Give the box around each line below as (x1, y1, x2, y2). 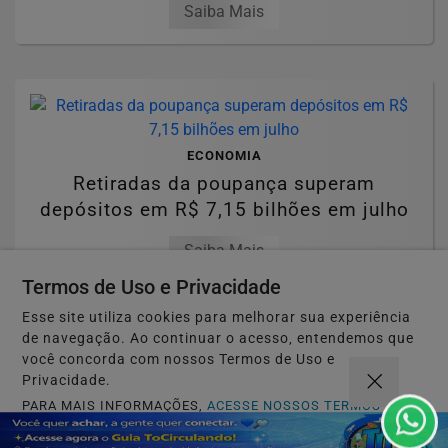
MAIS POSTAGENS (152, 340, 296, 360)
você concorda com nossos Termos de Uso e (22, 351, 336, 368)
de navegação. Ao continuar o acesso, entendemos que (22, 330, 415, 347)
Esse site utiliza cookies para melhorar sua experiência (22, 309, 412, 326)
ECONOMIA (186, 147, 262, 163)
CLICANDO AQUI (22, 417, 130, 432)
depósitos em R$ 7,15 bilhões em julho (39, 197, 409, 221)
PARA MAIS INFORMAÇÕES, (22, 398, 208, 413)
